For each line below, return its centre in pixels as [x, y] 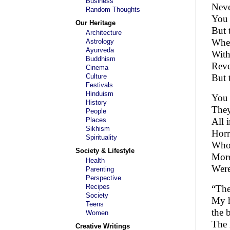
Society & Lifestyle [105, 151]
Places [96, 120]
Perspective [103, 178]
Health [95, 160]
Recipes [98, 187]
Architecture [104, 33]
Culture [96, 76]
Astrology [100, 41]
